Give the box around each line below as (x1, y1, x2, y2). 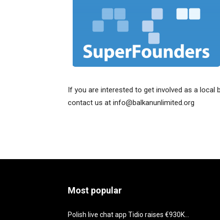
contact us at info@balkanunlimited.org (68, 98, 194, 107)
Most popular (68, 185, 122, 195)
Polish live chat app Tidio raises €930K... (68, 211, 189, 219)
